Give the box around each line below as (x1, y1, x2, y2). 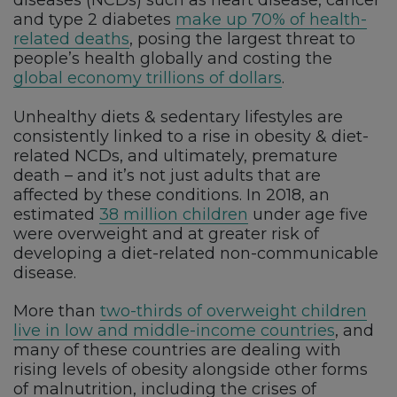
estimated (13, 204, 99, 224)
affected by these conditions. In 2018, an (13, 184, 330, 205)
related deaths (13, 29, 129, 50)
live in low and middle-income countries (13, 321, 335, 341)
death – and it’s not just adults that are (13, 165, 321, 185)
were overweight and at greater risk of (13, 223, 319, 244)
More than (13, 301, 100, 322)
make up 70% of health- (175, 10, 367, 30)
